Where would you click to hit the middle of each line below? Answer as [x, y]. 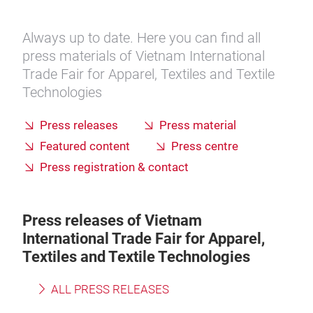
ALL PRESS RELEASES [109, 290]
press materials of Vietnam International [144, 56]
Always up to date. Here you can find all [141, 38]
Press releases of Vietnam [112, 220]
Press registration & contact [114, 167]
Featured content [85, 146]
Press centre [205, 146]
